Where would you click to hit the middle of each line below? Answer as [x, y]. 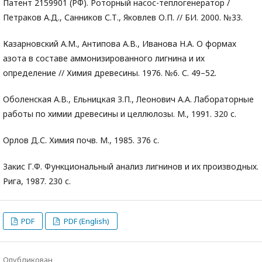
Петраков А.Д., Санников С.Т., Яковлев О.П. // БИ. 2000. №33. [123, 18]
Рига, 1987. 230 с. [37, 181]
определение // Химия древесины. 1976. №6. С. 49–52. [110, 73]
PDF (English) [85, 221]
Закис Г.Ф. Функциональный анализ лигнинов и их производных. [131, 167]
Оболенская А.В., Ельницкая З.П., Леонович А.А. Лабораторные [128, 99]
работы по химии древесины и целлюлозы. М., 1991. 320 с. [120, 114]
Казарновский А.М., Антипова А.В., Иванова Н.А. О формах [120, 44]
